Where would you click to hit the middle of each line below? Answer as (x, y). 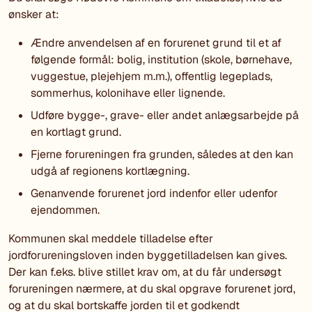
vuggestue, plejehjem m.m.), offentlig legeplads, (151, 76)
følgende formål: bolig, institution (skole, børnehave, (161, 59)
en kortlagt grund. (76, 132)
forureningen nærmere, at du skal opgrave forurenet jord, (152, 288)
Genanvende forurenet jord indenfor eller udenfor (154, 193)
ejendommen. (65, 210)
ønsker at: (35, 14)
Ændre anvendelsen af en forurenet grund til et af (156, 42)
